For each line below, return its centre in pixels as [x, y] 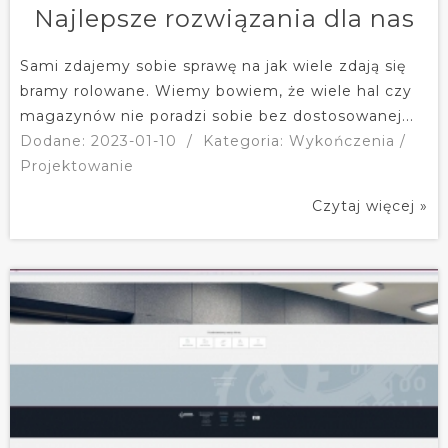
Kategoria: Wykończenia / [304, 140]
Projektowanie [77, 165]
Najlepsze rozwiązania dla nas [217, 18]
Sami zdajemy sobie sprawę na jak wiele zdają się [213, 65]
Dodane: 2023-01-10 [98, 140]
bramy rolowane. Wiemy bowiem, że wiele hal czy [216, 90]
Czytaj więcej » [370, 205]
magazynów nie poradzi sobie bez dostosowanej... [217, 115]
